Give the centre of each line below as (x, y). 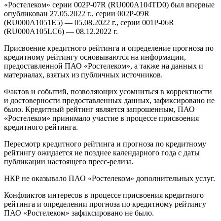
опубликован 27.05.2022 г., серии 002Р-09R (77, 13)
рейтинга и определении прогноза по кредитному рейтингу (105, 204)
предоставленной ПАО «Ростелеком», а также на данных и (104, 66)
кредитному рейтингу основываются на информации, (95, 57)
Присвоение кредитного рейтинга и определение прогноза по (109, 48)
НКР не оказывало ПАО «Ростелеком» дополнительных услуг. (110, 178)
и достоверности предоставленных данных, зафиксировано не (109, 100)
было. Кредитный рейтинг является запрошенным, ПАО (99, 109)
